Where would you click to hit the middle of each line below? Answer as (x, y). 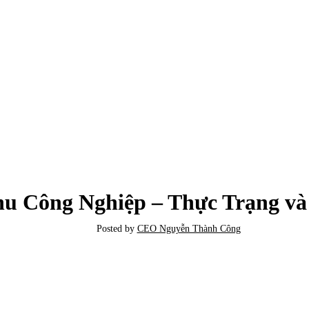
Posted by (115, 229)
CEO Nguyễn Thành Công (189, 229)
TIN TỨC (154, 149)
